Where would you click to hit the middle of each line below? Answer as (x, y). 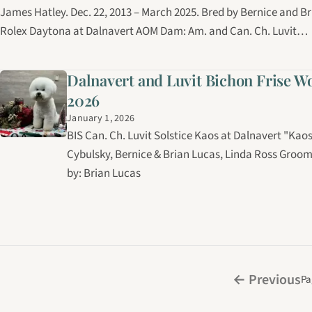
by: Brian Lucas (104, 173)
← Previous (267, 280)
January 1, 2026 (101, 118)
